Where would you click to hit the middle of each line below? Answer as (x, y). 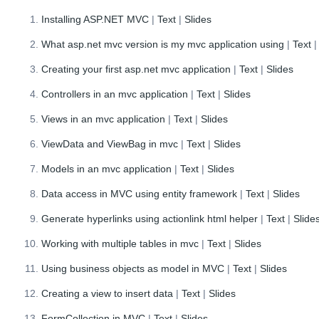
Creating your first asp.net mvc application (136, 69)
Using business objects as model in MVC (133, 268)
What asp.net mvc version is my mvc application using (163, 44)
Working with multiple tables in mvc (120, 243)
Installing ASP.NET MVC (95, 19)
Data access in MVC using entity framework (140, 193)
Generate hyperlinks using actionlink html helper (150, 218)
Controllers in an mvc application (115, 94)
